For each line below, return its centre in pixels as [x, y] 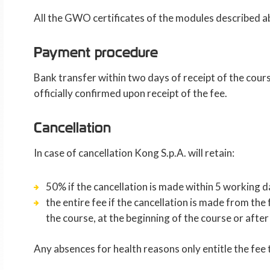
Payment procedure [96, 52]
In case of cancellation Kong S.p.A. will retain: [134, 153]
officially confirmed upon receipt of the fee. [130, 93]
